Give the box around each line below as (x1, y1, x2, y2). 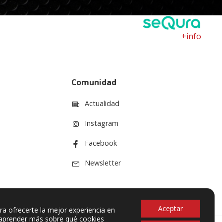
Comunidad (71, 77, 117, 88)
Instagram (85, 118, 119, 128)
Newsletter (85, 158, 121, 168)
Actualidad (85, 99, 120, 109)
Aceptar (158, 204, 183, 213)
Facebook (85, 138, 117, 148)
